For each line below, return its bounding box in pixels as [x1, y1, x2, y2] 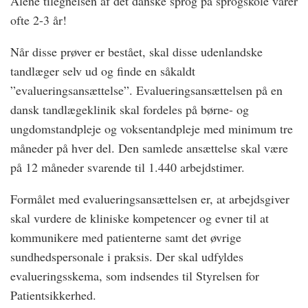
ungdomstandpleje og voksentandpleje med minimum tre [10, 120, 293, 137]
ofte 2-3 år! [10, 12, 67, 28]
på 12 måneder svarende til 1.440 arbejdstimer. [10, 159, 245, 175]
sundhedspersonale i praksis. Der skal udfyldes [10, 248, 243, 265]
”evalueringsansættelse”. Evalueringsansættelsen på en [10, 82, 283, 98]
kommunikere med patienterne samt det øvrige [10, 229, 241, 245]
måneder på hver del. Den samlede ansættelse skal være [10, 140, 288, 156]
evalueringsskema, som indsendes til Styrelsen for [10, 267, 259, 284]
